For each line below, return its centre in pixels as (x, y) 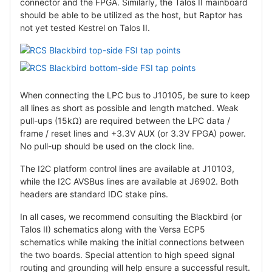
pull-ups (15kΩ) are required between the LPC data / (125, 120)
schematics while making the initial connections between (132, 242)
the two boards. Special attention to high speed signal (127, 254)
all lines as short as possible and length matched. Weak (129, 107)
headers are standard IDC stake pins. (94, 194)
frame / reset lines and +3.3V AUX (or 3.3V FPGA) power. (133, 133)
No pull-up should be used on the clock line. (107, 146)
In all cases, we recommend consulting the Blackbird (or (131, 216)
